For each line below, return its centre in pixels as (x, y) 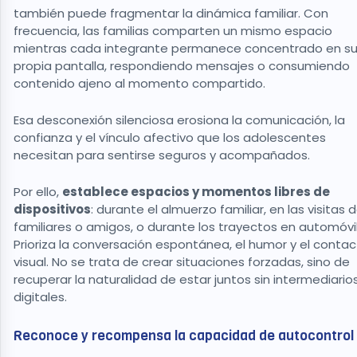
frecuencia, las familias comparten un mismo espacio (173, 30)
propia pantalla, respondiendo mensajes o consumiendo (182, 65)
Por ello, (38, 191)
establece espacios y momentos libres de (196, 191)
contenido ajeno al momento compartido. (141, 83)
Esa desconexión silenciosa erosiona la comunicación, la (179, 120)
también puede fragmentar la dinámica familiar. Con (171, 13)
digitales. (42, 296)
